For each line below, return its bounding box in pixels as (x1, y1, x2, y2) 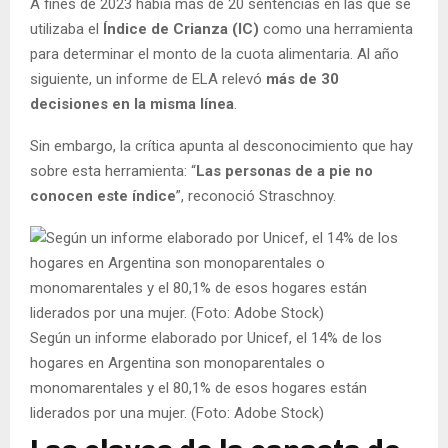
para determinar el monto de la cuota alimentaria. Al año (30, 44, 399, 63)
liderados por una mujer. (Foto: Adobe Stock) (30, 403, 324, 422)
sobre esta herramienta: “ (30, 161, 196, 180)
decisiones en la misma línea (30, 94, 234, 113)
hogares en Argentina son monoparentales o (30, 353, 325, 372)
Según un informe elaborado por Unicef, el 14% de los (30, 328, 382, 347)
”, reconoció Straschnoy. (176, 186, 336, 205)
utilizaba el (30, 19, 103, 38)
